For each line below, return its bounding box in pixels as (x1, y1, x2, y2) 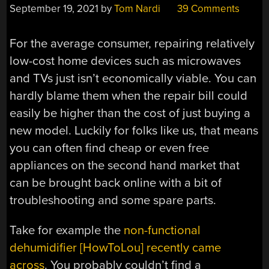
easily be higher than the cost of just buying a (10, 106, 251, 121)
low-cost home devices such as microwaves (10, 53, 241, 69)
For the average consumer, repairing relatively (10, 36, 255, 52)
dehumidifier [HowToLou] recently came (10, 240, 222, 255)
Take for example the (10, 222, 124, 238)
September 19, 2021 (10, 2, 99, 15)
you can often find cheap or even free (10, 141, 210, 156)
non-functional (124, 222, 201, 238)
